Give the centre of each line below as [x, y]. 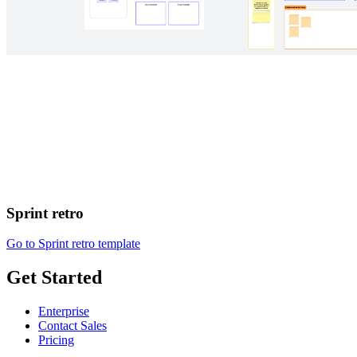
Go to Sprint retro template [73, 244]
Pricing [56, 340]
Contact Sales [73, 326]
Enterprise [64, 312]
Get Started [54, 278]
